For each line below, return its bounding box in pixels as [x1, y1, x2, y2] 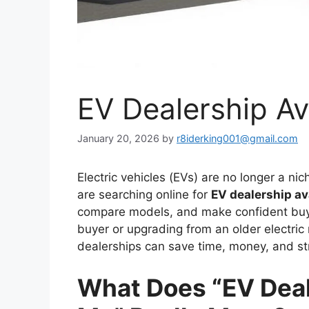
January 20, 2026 [77, 132, 159, 145]
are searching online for [77, 188, 211, 202]
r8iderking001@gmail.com [177, 132, 298, 145]
